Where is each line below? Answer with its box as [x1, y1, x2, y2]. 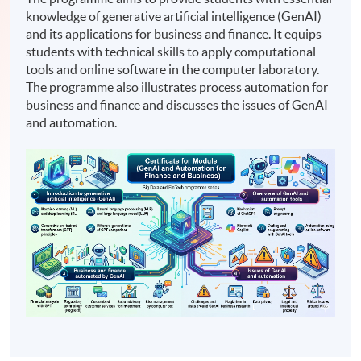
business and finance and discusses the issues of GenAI [26, 97, 329, 112]
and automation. [26, 114, 118, 130]
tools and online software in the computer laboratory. [26, 61, 320, 77]
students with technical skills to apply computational [26, 44, 317, 59]
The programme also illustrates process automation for [26, 79, 329, 94]
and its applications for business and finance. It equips [26, 26, 322, 41]
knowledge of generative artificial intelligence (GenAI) [26, 8, 322, 23]
